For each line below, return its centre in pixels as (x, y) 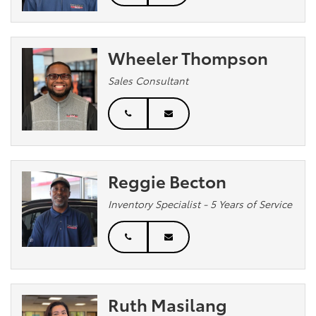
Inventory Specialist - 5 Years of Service (200, 203)
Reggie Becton (168, 180)
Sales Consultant (148, 80)
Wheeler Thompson (188, 57)
